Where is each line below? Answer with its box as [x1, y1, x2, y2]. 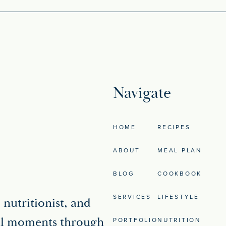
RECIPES [157, 123, 191, 131]
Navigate [113, 83, 171, 103]
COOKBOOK [157, 169, 202, 177]
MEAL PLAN [157, 146, 202, 154]
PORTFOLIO [113, 216, 158, 223]
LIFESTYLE [157, 193, 199, 200]
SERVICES [113, 193, 151, 200]
